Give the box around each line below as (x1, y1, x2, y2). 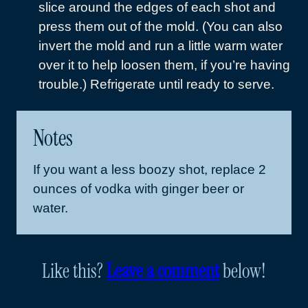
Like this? (50, 258, 107, 285)
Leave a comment (107, 258, 219, 285)
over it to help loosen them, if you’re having (38, 58, 290, 73)
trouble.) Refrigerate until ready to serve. (38, 77, 274, 92)
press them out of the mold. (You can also (38, 19, 283, 34)
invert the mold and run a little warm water (38, 38, 283, 54)
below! (219, 258, 266, 285)
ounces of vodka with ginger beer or (33, 181, 244, 197)
